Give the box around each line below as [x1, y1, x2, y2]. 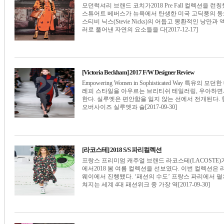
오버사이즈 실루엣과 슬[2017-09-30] [82, 103, 177, 110]
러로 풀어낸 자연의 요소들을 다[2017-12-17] [82, 26, 198, 33]
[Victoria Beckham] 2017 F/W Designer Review [82, 68, 194, 76]
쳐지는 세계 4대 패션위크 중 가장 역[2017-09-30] [82, 181, 210, 188]
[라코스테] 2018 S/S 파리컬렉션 [82, 146, 161, 153]
